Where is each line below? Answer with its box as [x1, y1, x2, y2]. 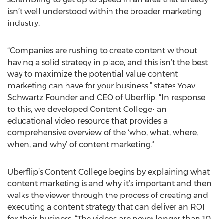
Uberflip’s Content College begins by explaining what [7, 167, 210, 176]
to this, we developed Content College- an [7, 105, 167, 114]
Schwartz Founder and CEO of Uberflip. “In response [7, 93, 205, 102]
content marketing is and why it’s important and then [7, 179, 212, 188]
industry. [7, 19, 40, 28]
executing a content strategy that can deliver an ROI [7, 202, 205, 212]
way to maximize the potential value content [7, 69, 178, 79]
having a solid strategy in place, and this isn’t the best [7, 58, 208, 67]
